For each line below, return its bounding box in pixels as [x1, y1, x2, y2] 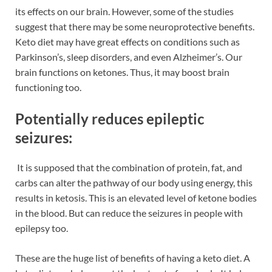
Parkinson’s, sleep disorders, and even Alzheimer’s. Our [15, 50, 242, 63]
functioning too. [15, 81, 81, 93]
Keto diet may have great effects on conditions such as [15, 35, 240, 47]
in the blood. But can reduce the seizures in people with [15, 207, 243, 219]
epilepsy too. [15, 222, 68, 234]
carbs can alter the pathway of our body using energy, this [15, 177, 253, 189]
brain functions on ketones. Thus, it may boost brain [15, 66, 229, 78]
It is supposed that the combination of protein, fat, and [17, 161, 242, 174]
